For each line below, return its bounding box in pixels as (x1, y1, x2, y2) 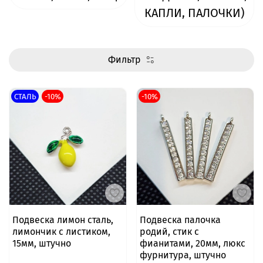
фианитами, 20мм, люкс (139, 238, 245, 249)
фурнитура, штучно (139, 249, 226, 261)
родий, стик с (139, 226, 199, 238)
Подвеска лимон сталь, (12, 214, 113, 226)
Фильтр (108, 54, 141, 66)
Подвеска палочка (139, 214, 221, 226)
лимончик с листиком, (12, 226, 110, 238)
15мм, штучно (12, 238, 71, 249)
